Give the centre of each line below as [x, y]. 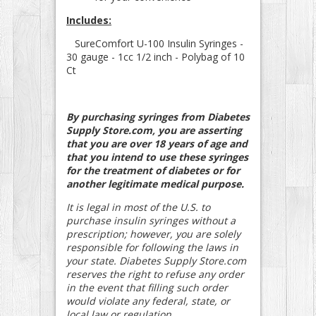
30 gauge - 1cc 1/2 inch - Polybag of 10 [156, 56]
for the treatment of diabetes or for [153, 170]
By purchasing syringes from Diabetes [158, 116]
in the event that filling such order [147, 287]
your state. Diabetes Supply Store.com [156, 260]
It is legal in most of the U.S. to [138, 207]
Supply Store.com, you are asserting [154, 130]
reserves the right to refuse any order [155, 274]
